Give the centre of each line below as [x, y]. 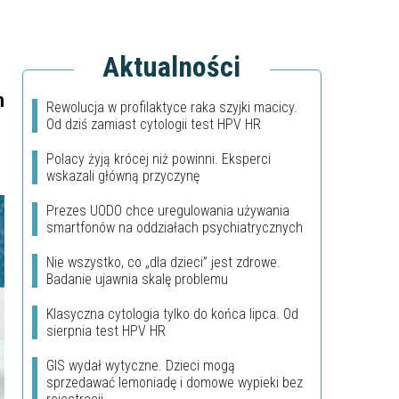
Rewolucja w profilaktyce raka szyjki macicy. [172, 107]
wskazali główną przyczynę [123, 176]
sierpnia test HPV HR [106, 331]
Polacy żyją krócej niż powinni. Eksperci [159, 159]
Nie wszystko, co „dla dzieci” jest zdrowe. [163, 262]
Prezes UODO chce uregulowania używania [168, 211]
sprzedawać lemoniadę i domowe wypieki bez [175, 383]
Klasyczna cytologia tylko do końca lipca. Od [172, 314]
